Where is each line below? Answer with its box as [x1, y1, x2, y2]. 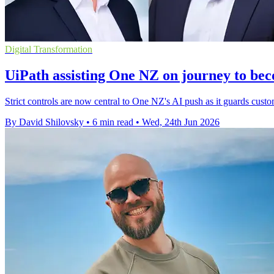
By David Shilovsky [5, 117, 84, 128]
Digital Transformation [5, 44, 92, 55]
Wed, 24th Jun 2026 [142, 117, 220, 128]
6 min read [92, 117, 133, 128]
